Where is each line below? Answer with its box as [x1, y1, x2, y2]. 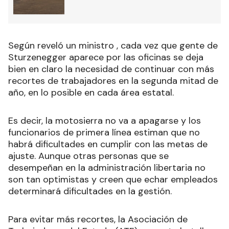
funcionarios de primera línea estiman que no [8, 126, 200, 139]
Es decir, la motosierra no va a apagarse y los [8, 114, 201, 127]
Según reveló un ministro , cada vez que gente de [8, 39, 218, 52]
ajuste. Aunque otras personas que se [8, 149, 169, 162]
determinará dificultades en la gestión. [8, 185, 172, 197]
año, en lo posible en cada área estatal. [8, 86, 174, 99]
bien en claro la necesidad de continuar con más [8, 62, 214, 75]
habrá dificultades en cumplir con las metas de [8, 138, 208, 150]
